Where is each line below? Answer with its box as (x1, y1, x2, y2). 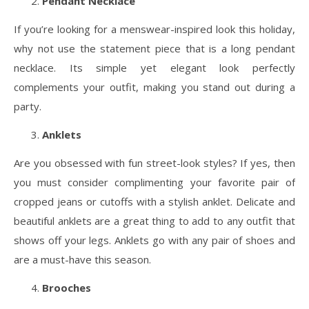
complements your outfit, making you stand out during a (14, 79, 295, 94)
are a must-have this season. (14, 252, 151, 266)
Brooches (42, 280, 91, 295)
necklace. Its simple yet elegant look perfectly (14, 60, 295, 74)
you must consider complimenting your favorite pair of (14, 175, 295, 189)
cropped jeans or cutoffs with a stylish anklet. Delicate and (14, 194, 295, 208)
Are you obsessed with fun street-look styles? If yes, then (14, 155, 295, 170)
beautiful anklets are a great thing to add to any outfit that (14, 213, 295, 228)
